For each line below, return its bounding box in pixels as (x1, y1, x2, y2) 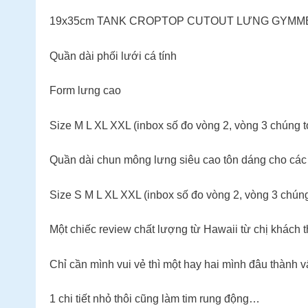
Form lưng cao (49, 85, 121, 97)
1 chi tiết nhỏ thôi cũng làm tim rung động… (49, 293, 260, 305)
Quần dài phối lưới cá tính (49, 49, 177, 62)
